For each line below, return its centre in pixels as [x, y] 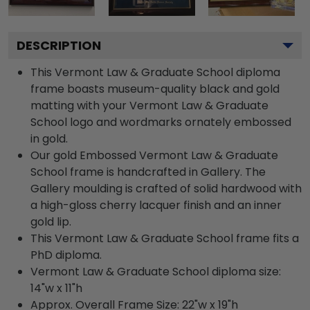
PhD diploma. [66, 255]
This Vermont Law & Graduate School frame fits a [165, 238]
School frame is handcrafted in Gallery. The [148, 172]
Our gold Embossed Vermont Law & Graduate [154, 155]
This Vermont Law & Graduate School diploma [155, 72]
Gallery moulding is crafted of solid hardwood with [166, 189]
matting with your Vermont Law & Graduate [149, 106]
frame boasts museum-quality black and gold [155, 89]
